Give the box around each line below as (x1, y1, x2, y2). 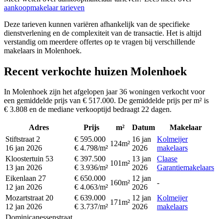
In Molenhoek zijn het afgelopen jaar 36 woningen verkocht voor (4, 88, 205, 96)
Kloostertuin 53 (5, 154, 53, 163)
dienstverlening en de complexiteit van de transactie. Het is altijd (4, 28, 201, 37)
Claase (157, 154, 177, 163)
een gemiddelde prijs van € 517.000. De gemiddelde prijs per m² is (4, 96, 209, 105)
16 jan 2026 (5, 144, 42, 153)
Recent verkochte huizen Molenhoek (4, 65, 187, 78)
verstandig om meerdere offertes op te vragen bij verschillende (4, 37, 195, 46)
